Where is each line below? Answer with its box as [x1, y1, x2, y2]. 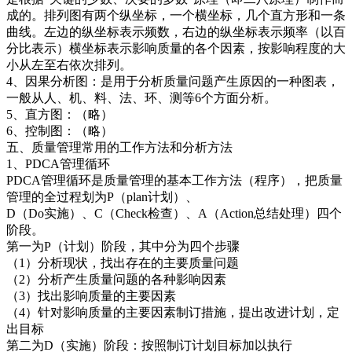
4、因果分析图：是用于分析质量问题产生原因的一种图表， [6, 74, 339, 88]
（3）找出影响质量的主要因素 [6, 288, 176, 302]
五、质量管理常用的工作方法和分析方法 [6, 140, 233, 154]
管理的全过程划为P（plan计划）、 [6, 189, 198, 203]
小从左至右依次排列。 [6, 57, 132, 71]
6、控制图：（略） [6, 123, 113, 137]
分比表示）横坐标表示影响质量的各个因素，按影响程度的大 [6, 41, 346, 55]
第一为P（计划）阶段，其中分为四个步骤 [6, 239, 240, 253]
